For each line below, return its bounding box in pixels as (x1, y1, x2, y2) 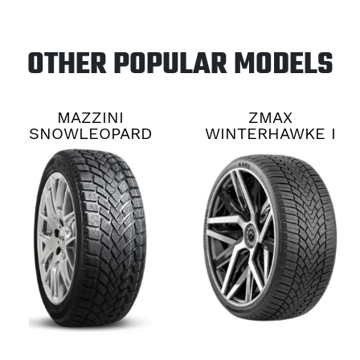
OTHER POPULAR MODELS (27, 43, 333, 89)
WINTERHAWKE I (204, 124, 336, 144)
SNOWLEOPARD (28, 124, 152, 144)
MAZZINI (56, 108, 124, 128)
